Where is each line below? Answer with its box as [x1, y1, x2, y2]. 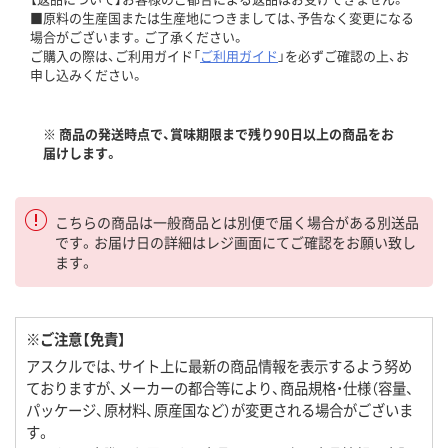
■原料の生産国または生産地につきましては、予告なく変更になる [30, 8, 414, 28]
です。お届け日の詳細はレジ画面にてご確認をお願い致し [55, 232, 416, 253]
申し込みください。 [30, 65, 144, 85]
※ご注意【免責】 [26, 328, 126, 350]
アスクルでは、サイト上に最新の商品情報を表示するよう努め [26, 355, 412, 377]
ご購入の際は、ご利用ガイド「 [30, 46, 200, 66]
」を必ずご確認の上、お [278, 46, 409, 66]
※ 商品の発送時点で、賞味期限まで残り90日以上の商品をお [43, 124, 394, 144]
